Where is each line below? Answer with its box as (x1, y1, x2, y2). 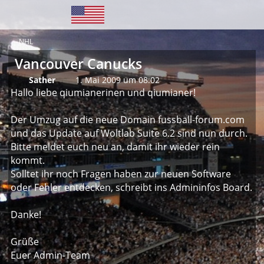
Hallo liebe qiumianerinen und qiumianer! (11, 86, 196, 99)
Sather (29, 74, 55, 85)
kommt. (11, 154, 45, 167)
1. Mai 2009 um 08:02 (75, 74, 160, 85)
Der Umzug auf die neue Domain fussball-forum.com (11, 113, 245, 126)
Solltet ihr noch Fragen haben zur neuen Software (11, 167, 231, 180)
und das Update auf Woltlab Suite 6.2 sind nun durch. (11, 127, 247, 140)
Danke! (11, 208, 41, 221)
